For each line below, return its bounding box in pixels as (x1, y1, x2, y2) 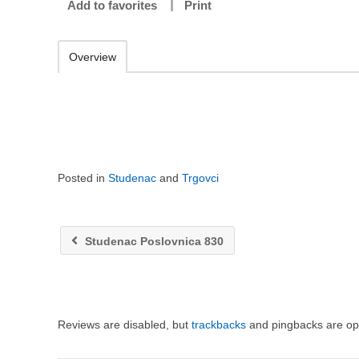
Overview (69, 50, 116, 63)
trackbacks (192, 318, 246, 331)
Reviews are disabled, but (58, 318, 192, 331)
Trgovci (182, 171, 219, 184)
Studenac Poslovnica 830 (82, 235, 224, 248)
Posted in (58, 171, 108, 184)
